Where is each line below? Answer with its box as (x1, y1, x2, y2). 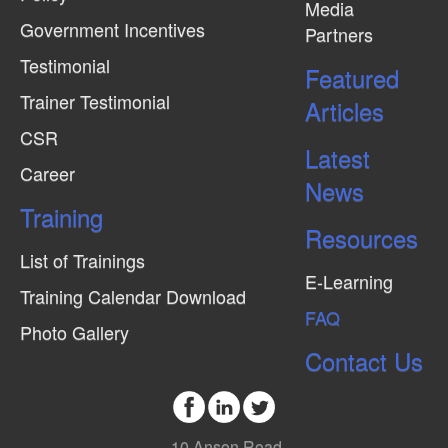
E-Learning (304, 268, 393, 295)
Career (20, 160, 75, 187)
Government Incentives (20, 16, 205, 43)
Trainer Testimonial (20, 88, 170, 115)
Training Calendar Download (20, 283, 246, 310)
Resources (304, 220, 418, 256)
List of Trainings (20, 247, 145, 274)
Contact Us (304, 343, 423, 379)
